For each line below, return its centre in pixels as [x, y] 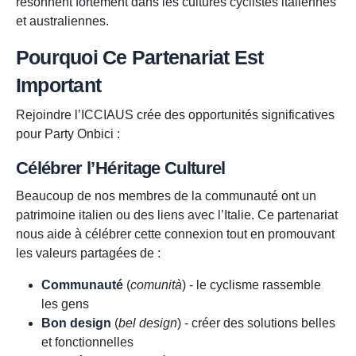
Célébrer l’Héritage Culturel [121, 168]
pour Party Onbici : [68, 134]
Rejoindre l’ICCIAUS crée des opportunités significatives [175, 115]
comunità [156, 285]
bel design [148, 323]
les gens [65, 304]
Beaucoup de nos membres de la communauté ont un [166, 196]
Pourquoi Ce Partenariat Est [140, 58]
